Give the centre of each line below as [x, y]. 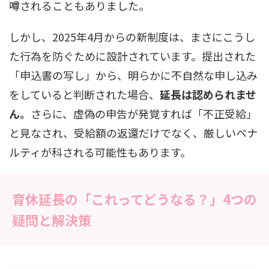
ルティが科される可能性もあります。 [100, 152]
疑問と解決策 [52, 220]
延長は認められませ [208, 95]
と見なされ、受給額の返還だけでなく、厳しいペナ [133, 133]
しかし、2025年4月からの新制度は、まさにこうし [132, 37]
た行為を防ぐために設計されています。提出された [132, 56]
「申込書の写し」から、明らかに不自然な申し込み [133, 75]
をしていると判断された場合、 [84, 95]
